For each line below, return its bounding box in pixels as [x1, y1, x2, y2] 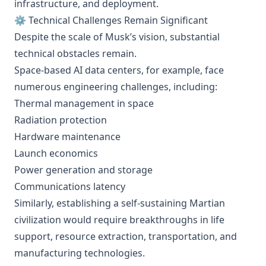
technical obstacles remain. [14, 47, 137, 60]
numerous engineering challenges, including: [14, 80, 217, 93]
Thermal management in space [14, 97, 154, 110]
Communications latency [14, 180, 125, 193]
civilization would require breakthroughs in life [14, 213, 224, 226]
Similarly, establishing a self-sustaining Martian [14, 197, 225, 210]
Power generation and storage [14, 163, 153, 176]
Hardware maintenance [14, 130, 121, 143]
